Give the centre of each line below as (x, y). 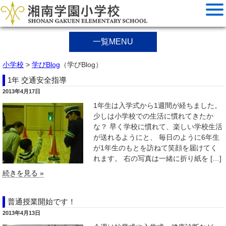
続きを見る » (23, 173)
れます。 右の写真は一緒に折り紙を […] (157, 158)
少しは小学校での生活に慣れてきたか (153, 116)
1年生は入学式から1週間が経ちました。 (157, 105)
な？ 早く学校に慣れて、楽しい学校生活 (158, 127)
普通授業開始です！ (42, 202)
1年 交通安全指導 (37, 80)
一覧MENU (113, 42)
